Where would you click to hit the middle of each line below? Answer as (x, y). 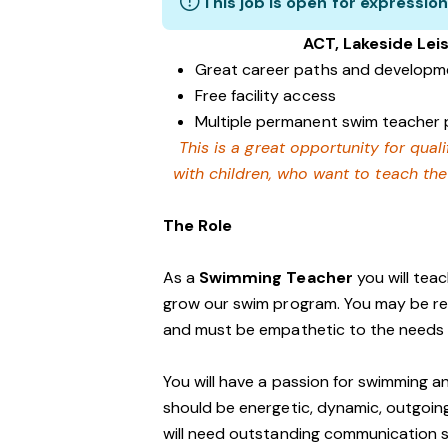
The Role (198, 225)
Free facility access (267, 95)
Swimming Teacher (276, 277)
